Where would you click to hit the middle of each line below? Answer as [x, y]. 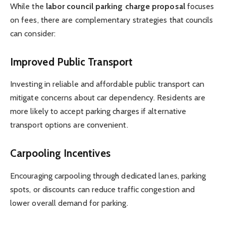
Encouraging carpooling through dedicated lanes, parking [108, 176]
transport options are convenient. [69, 125]
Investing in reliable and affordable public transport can [107, 84]
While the [28, 7]
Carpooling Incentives [60, 153]
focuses [200, 7]
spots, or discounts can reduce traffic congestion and [103, 189]
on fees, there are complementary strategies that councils [112, 20]
